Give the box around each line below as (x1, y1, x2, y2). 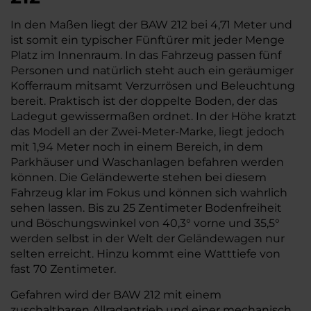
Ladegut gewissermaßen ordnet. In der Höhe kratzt (10, 109, 296, 123)
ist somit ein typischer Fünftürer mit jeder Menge (10, 33, 285, 47)
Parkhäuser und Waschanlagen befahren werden (10, 155, 284, 169)
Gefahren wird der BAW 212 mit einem (10, 287, 221, 301)
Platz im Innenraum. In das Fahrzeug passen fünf (10, 48, 281, 62)
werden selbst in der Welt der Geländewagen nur (10, 231, 285, 245)
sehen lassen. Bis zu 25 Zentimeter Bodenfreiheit (10, 201, 282, 215)
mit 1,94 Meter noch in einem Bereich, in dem (10, 140, 263, 153)
